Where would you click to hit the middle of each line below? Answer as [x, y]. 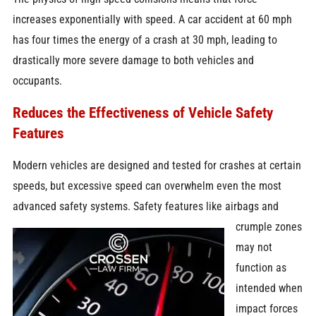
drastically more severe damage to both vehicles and [133, 60]
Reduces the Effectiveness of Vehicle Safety [142, 113]
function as [261, 267]
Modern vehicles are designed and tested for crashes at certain [157, 165]
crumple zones [269, 226]
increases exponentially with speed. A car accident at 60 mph [152, 19]
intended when [269, 288]
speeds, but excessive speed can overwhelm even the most [147, 186]
